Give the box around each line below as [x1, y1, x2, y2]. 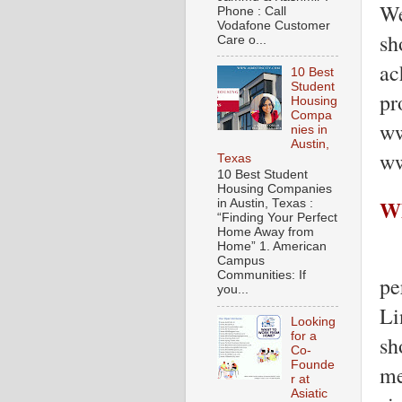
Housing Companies [217, 182, 332, 197]
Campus [217, 254, 265, 268]
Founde [291, 358, 336, 372]
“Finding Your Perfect [217, 211, 337, 225]
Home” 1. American [217, 240, 327, 254]
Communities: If [217, 268, 306, 283]
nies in [291, 122, 328, 136]
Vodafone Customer [217, 18, 330, 32]
